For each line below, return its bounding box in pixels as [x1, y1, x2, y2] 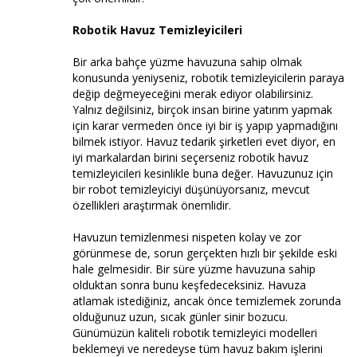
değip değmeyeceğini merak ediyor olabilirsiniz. [73, 85, 313, 101]
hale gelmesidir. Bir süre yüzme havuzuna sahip [73, 261, 316, 277]
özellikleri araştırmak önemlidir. [73, 197, 231, 213]
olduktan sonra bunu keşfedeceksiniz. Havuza [73, 277, 306, 292]
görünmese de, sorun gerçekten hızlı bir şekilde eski [73, 245, 337, 261]
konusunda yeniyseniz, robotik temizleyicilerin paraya [73, 69, 344, 85]
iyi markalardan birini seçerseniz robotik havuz [73, 149, 308, 165]
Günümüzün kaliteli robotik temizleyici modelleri [73, 324, 317, 340]
